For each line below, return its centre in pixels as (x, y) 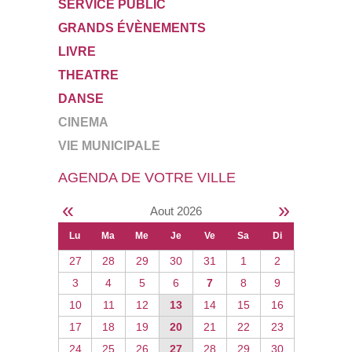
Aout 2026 (176, 211)
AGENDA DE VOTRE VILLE (147, 177)
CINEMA (83, 122)
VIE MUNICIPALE (109, 145)
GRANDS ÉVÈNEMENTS (132, 27)
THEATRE (88, 75)
